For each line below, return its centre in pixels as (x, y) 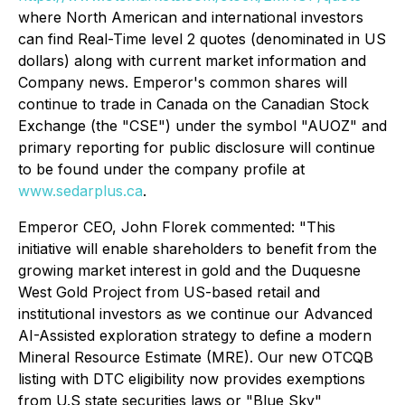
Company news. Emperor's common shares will (183, 82)
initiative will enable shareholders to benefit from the (198, 249)
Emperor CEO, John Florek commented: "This (177, 227)
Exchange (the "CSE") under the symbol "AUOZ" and (202, 126)
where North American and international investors (191, 17)
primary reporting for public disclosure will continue (197, 147)
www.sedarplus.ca (80, 191)
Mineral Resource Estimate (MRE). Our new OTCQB (196, 357)
